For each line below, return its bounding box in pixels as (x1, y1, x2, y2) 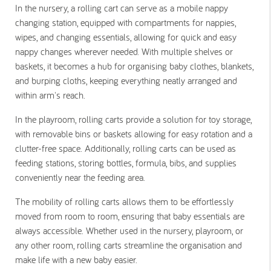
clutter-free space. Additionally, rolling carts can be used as (15, 142, 236, 154)
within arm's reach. (15, 88, 88, 101)
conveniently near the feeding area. (15, 171, 148, 183)
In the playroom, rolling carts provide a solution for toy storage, (15, 113, 252, 125)
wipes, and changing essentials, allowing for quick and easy (15, 30, 237, 43)
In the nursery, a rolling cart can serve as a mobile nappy (15, 1, 228, 14)
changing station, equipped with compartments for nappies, (15, 16, 236, 28)
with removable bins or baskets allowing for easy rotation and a (15, 127, 252, 140)
